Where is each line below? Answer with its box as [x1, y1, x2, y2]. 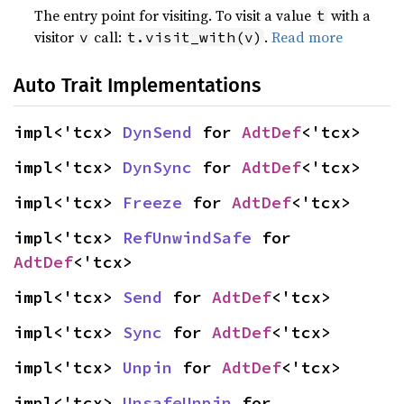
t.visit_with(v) [127, 28, 263, 46]
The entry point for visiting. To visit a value [34, 5, 316, 25]
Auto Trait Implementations [14, 73, 261, 97]
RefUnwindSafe [123, 227, 252, 248]
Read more [271, 27, 344, 47]
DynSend [123, 122, 192, 142]
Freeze [123, 192, 182, 213]
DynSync [123, 157, 192, 178]
